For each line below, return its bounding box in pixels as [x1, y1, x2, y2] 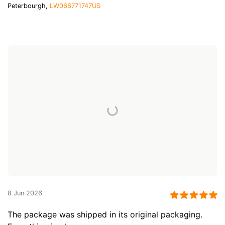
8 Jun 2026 [8, 189, 42, 197]
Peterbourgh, [8, 2, 50, 10]
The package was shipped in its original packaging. [8, 209, 202, 220]
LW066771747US [50, 2, 100, 10]
